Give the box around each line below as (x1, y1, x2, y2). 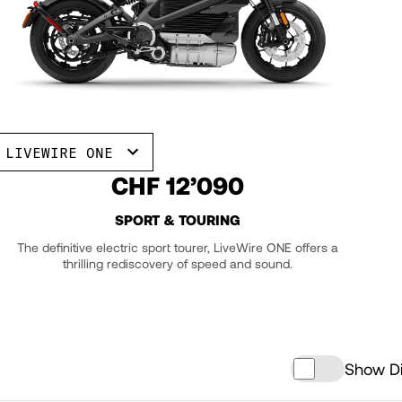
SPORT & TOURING (114, 210, 240, 228)
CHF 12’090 (110, 170, 244, 199)
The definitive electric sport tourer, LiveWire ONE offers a (16, 239, 338, 255)
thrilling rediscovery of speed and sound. (62, 255, 293, 271)
